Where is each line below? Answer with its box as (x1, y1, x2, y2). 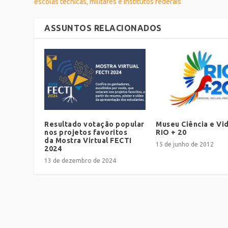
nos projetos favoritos (44, 128, 128, 136)
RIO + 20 (156, 128, 186, 136)
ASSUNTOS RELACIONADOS (44, 23, 162, 33)
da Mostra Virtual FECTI (44, 136, 132, 145)
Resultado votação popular (44, 120, 145, 128)
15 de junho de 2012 (156, 140, 214, 148)
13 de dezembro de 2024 (44, 157, 117, 164)
